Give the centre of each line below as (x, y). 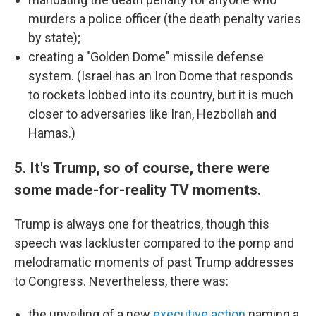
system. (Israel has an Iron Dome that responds (161, 76)
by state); (54, 38)
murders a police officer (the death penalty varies (165, 19)
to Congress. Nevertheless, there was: (121, 281)
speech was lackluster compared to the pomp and (154, 243)
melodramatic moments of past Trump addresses (154, 262)
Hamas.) (52, 133)
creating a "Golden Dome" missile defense (146, 57)
